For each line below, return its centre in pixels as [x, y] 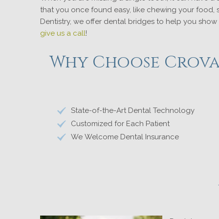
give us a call [63, 33]
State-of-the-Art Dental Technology [133, 111]
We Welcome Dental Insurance [125, 137]
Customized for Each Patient [120, 124]
